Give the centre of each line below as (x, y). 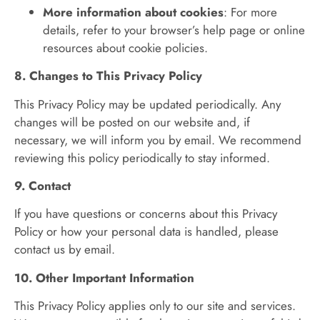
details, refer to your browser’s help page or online (174, 30)
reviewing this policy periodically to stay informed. (142, 157)
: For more (250, 12)
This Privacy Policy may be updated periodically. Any (147, 104)
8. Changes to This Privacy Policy (108, 76)
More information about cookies (133, 12)
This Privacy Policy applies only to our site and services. (155, 306)
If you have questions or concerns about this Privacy (146, 214)
